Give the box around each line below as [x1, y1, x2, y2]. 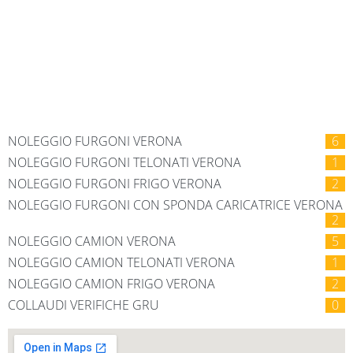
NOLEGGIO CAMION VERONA [8, 232, 176, 250]
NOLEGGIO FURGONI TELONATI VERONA [8, 154, 241, 171]
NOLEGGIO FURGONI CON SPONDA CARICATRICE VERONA [8, 196, 343, 214]
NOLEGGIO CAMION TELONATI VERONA [8, 254, 235, 271]
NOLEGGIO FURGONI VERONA [8, 132, 182, 150]
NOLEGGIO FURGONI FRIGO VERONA [8, 175, 221, 192]
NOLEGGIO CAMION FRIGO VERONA [8, 275, 215, 292]
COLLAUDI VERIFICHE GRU [8, 296, 159, 314]
